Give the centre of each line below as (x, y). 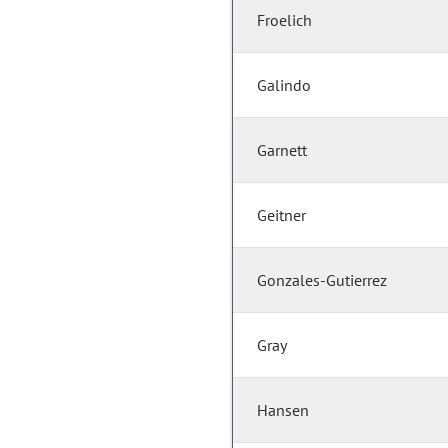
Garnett (282, 150)
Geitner (281, 215)
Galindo (284, 85)
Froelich (284, 20)
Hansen (283, 410)
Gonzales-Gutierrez (322, 280)
